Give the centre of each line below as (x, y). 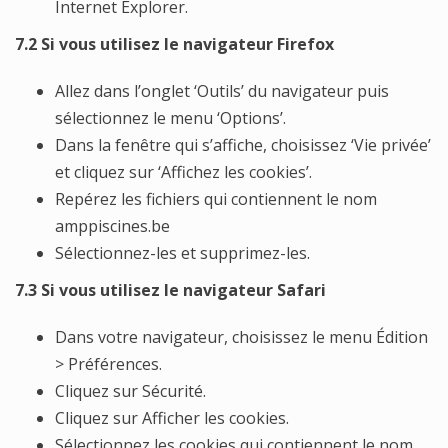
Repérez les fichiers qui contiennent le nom (216, 199)
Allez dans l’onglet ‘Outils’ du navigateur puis (222, 91)
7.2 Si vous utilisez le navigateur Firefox (174, 44)
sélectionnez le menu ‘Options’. (170, 118)
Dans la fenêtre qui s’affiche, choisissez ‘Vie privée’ (243, 145)
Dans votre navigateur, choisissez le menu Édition (241, 337)
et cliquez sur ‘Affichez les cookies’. (183, 172)
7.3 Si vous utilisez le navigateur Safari (170, 290)
